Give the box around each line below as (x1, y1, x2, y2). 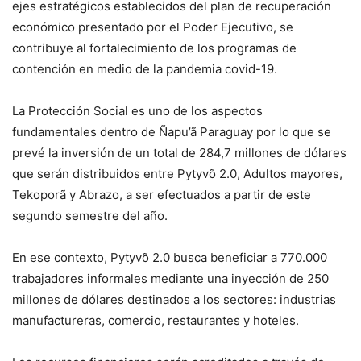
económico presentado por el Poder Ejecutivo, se (12, 19, 293, 35)
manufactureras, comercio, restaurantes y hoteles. (12, 313, 299, 329)
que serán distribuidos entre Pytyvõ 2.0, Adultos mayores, (12, 166, 342, 182)
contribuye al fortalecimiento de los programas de (12, 40, 297, 56)
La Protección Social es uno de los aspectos (12, 103, 263, 119)
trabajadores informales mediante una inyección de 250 (12, 271, 329, 287)
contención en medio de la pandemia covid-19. (12, 61, 277, 77)
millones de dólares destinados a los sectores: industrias (12, 292, 336, 308)
